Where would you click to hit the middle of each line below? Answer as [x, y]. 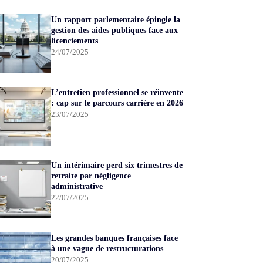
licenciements [75, 41]
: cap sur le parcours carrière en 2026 [117, 103]
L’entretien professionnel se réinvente [117, 92]
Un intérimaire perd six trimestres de [117, 165]
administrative [77, 186]
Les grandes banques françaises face [115, 238]
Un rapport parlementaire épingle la [116, 20]
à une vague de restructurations [107, 249]
